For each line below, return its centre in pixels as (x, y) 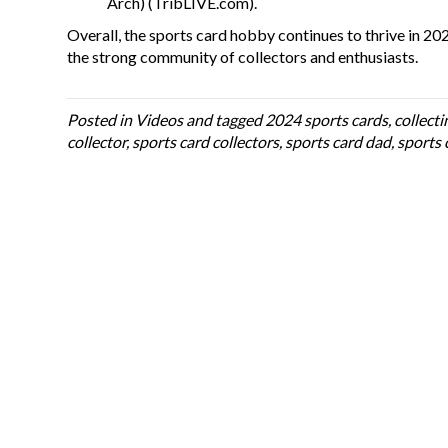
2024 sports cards (327, 120)
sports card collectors (206, 142)
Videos (159, 120)
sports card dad (338, 142)
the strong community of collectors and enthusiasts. (243, 57)
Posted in (101, 120)
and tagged (224, 120)
